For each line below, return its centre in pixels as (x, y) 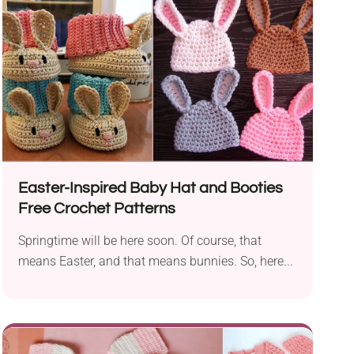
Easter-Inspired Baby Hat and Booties (150, 188)
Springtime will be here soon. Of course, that (139, 241)
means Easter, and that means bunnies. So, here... (155, 262)
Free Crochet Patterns (96, 209)
